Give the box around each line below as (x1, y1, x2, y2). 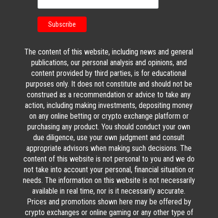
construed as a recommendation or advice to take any (27, 90, 191, 99)
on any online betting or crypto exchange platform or (29, 111, 189, 121)
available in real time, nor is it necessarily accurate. (32, 186, 186, 196)
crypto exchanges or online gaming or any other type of (24, 207, 193, 217)
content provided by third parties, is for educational (31, 68, 187, 78)
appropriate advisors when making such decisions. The (26, 143, 192, 153)
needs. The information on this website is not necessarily (22, 175, 195, 185)
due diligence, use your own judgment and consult (33, 132, 185, 142)
